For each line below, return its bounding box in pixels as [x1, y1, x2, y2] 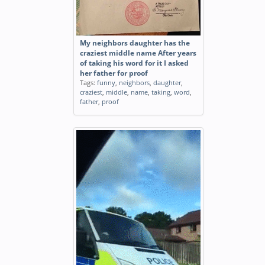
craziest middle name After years [80, 49, 196, 57]
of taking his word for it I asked [80, 59, 189, 67]
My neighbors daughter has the [80, 38, 190, 47]
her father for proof [80, 69, 148, 77]
